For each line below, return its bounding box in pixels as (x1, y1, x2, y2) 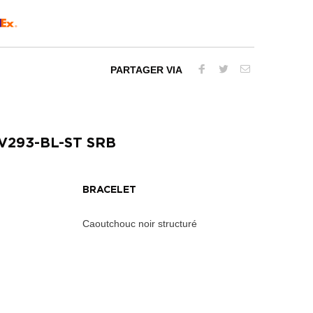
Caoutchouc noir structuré (82, 218, 197, 230)
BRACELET (82, 185, 136, 196)
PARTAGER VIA (110, 64, 182, 76)
